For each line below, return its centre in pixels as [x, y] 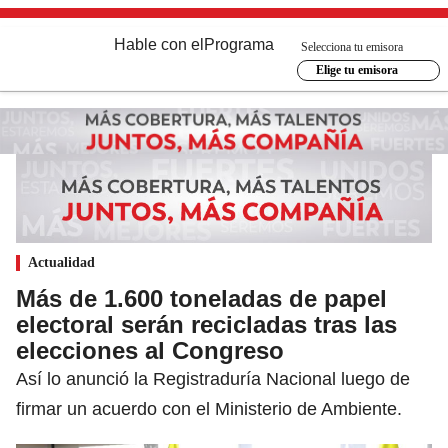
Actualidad [61, 262]
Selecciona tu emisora [352, 46]
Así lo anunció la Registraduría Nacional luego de [213, 378]
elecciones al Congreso [150, 350]
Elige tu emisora [356, 70]
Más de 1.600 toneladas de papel [201, 298]
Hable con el [159, 44]
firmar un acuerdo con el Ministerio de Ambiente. [209, 408]
